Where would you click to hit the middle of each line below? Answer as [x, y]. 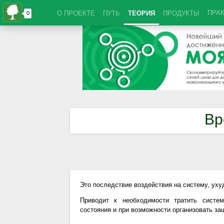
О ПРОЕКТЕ [76, 13]
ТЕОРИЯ [141, 13]
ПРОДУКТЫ [181, 13]
